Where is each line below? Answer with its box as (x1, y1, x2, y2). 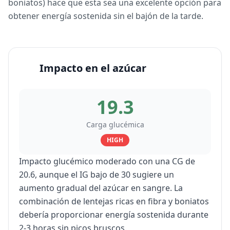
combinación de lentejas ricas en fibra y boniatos (19, 196, 209, 207)
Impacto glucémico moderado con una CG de (19, 156, 195, 167)
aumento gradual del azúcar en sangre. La (19, 182, 183, 194)
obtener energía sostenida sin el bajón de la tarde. (8, 10, 203, 22)
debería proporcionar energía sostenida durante (19, 209, 208, 220)
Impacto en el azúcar (40, 61, 146, 75)
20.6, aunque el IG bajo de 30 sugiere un (19, 169, 174, 180)
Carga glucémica (86, 120, 144, 129)
